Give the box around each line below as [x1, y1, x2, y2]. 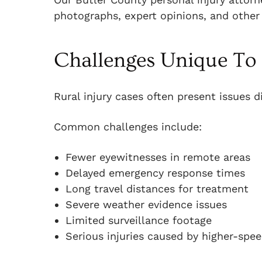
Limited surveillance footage [65, 214, 212, 226]
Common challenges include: [54, 120, 202, 133]
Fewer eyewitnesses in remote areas [65, 151, 250, 163]
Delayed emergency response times [65, 167, 245, 179]
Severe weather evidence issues [65, 198, 227, 211]
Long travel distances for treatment [65, 182, 249, 195]
